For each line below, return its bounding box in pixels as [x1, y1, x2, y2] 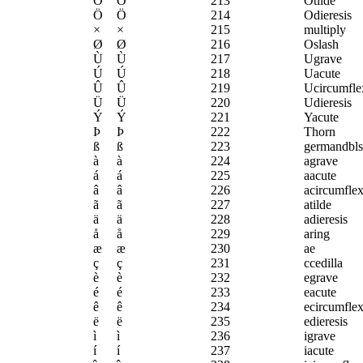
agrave [304, 154, 338, 169]
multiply [304, 23, 346, 37]
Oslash [304, 37, 339, 52]
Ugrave [304, 52, 342, 66]
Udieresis [304, 96, 352, 110]
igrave [304, 329, 335, 344]
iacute [304, 344, 334, 358]
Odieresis [304, 8, 352, 23]
